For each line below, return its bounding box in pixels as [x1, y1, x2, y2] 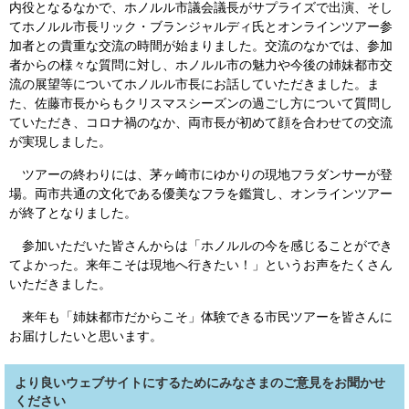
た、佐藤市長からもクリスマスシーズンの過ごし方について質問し [9, 96, 393, 110]
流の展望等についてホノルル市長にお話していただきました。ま [9, 77, 380, 91]
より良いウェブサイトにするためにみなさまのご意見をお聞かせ [15, 375, 385, 390]
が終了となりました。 [9, 205, 137, 220]
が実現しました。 [9, 134, 111, 149]
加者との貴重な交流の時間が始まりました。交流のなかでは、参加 [9, 38, 393, 53]
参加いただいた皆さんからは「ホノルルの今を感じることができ [9, 238, 393, 253]
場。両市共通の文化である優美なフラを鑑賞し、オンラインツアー [9, 186, 393, 201]
